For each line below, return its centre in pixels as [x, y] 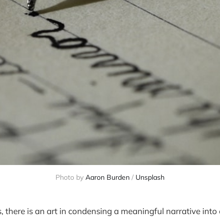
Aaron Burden [108, 177]
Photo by [70, 177]
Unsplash [150, 177]
